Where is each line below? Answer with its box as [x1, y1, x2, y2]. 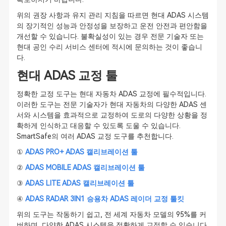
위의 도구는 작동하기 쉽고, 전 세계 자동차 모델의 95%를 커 [16, 210, 206, 218]
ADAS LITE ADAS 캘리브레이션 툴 [25, 179, 134, 187]
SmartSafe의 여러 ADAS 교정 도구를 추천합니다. [16, 132, 174, 140]
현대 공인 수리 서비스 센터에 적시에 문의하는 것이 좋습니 [16, 43, 202, 51]
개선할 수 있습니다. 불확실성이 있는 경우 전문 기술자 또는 [16, 32, 204, 40]
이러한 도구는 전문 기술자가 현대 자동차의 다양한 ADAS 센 [16, 100, 207, 108]
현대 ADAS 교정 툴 [16, 69, 118, 83]
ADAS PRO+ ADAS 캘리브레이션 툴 [25, 148, 138, 156]
